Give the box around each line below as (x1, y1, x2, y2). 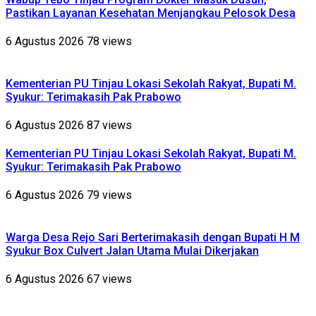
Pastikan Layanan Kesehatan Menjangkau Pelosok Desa (6, 6, 296, 20)
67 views (87, 272, 132, 286)
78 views (87, 35, 132, 49)
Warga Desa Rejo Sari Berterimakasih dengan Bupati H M (6, 230, 300, 244)
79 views (87, 188, 132, 202)
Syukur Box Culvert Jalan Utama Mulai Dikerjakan (6, 243, 259, 257)
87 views (87, 118, 132, 132)
